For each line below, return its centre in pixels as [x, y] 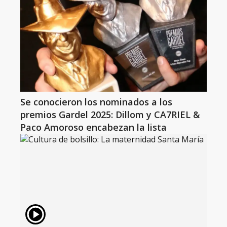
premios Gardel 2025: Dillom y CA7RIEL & [110, 115]
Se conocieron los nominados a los [96, 102]
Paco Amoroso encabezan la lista [93, 127]
